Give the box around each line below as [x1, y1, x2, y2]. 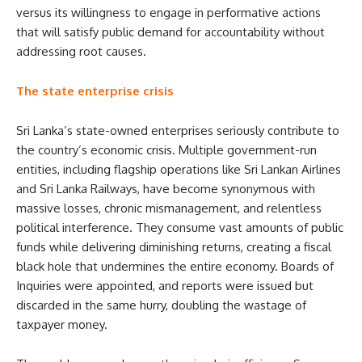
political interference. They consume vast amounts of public [16, 219, 343, 235]
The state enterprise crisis [16, 82, 174, 99]
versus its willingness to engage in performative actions [16, 4, 321, 20]
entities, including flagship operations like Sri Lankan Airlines [16, 161, 341, 177]
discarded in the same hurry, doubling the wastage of [16, 297, 306, 313]
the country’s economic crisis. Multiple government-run [16, 141, 317, 158]
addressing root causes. [16, 43, 146, 59]
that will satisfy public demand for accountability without [16, 23, 325, 40]
